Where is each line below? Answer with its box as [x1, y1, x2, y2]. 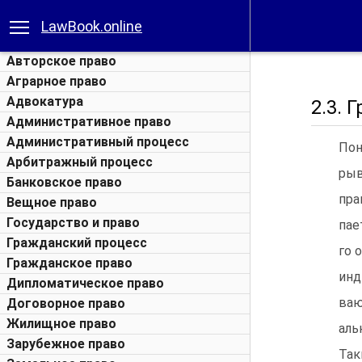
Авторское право [6, 53, 116, 69]
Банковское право [6, 175, 122, 190]
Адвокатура [6, 94, 83, 109]
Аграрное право [6, 74, 107, 89]
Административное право [6, 114, 171, 129]
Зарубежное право [6, 336, 125, 351]
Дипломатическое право [6, 276, 164, 291]
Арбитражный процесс [6, 154, 153, 170]
